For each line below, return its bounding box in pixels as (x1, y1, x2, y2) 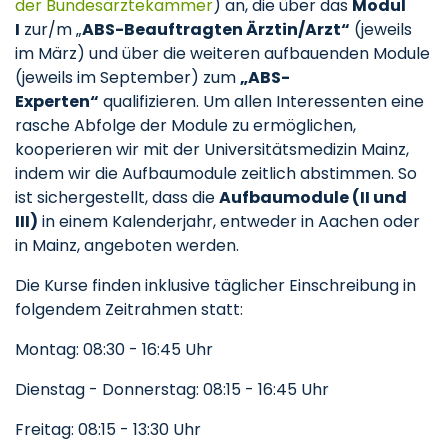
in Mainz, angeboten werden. (15, 234, 239, 257)
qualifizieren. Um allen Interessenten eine (99, 90, 424, 113)
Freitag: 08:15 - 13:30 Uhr (15, 418, 201, 441)
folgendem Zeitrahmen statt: (15, 298, 243, 321)
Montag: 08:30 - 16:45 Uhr (15, 338, 213, 361)
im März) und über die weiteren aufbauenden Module (15, 42, 430, 65)
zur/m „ (20, 18, 82, 41)
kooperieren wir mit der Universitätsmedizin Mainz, (15, 138, 409, 161)
